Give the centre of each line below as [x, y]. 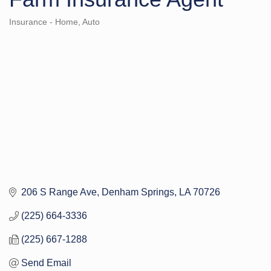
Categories [29, 29]
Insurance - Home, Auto [54, 22]
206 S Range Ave [59, 192]
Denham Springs [138, 192]
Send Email [46, 263]
